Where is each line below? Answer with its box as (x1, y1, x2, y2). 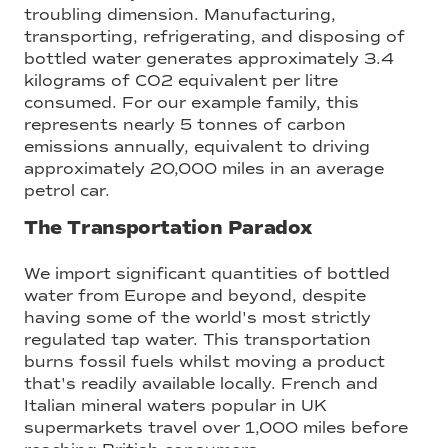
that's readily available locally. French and (24, 374, 378, 394)
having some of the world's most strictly (24, 308, 371, 328)
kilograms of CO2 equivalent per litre (24, 70, 338, 90)
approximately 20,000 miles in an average (24, 158, 384, 178)
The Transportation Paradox (24, 215, 313, 240)
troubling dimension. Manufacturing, (24, 4, 336, 24)
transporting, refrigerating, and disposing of (24, 26, 405, 46)
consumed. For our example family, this (24, 92, 359, 112)
